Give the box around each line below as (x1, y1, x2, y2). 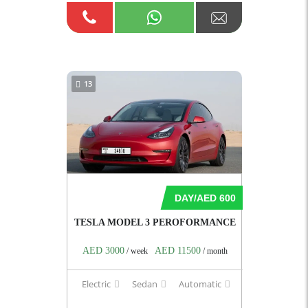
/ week (124, 246, 148, 256)
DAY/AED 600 (174, 192, 236, 204)
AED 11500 (154, 245, 201, 256)
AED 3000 (82, 245, 124, 256)
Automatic (178, 278, 221, 291)
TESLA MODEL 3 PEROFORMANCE (74, 217, 236, 228)
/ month (200, 246, 228, 256)
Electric (81, 278, 111, 291)
